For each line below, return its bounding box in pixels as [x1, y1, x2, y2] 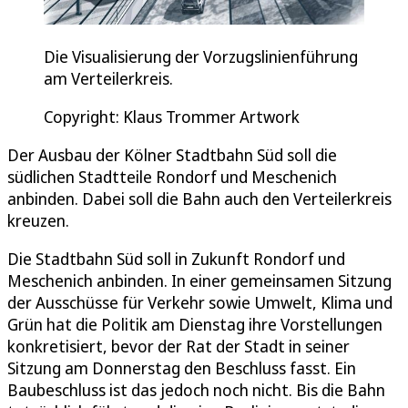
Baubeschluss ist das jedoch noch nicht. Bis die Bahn [7, 379, 385, 402]
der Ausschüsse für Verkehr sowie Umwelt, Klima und [7, 291, 393, 314]
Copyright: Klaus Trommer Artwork [44, 106, 300, 128]
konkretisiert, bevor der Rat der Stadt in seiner [7, 335, 350, 358]
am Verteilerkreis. [44, 67, 173, 90]
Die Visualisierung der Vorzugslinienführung [44, 46, 358, 68]
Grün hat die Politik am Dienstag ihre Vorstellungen [7, 313, 382, 336]
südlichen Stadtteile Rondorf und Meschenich [7, 166, 337, 189]
